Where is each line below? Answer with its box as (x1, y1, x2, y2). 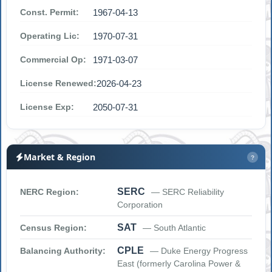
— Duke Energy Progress (150, 246, 248, 256)
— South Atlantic (143, 223, 206, 233)
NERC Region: (20, 187, 80, 197)
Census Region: (20, 223, 87, 233)
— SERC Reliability (151, 187, 225, 197)
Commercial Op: (20, 55, 87, 65)
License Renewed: (20, 78, 97, 89)
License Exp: (20, 102, 75, 112)
